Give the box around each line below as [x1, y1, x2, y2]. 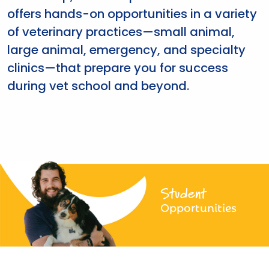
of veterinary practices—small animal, [7, 23, 235, 41]
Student [160, 180, 207, 207]
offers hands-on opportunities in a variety [7, 5, 257, 23]
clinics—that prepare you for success [7, 59, 228, 77]
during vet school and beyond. [7, 77, 189, 95]
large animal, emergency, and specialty [7, 41, 246, 59]
